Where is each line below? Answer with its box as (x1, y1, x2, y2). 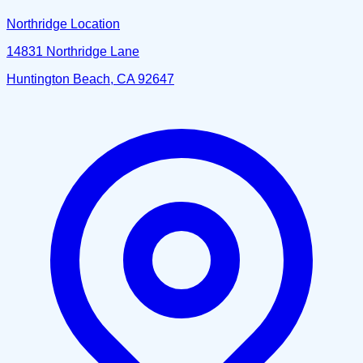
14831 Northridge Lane (6, 44, 139, 58)
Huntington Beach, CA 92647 (6, 71, 174, 86)
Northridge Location (6, 16, 120, 31)
